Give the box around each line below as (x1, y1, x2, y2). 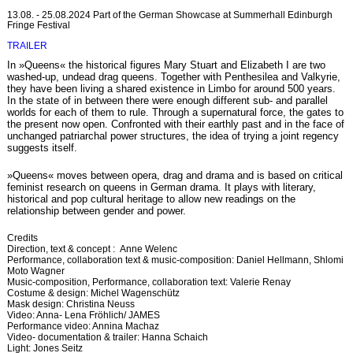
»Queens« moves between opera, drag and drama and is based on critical (6, 169, 343, 182)
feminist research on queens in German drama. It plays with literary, (6, 181, 316, 194)
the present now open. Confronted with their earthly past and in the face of (6, 118, 344, 131)
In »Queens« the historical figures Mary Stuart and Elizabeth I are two (6, 59, 325, 72)
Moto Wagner (6, 266, 65, 277)
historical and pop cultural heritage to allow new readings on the (6, 193, 295, 206)
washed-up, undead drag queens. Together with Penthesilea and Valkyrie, (6, 71, 340, 84)
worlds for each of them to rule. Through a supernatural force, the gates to (6, 106, 344, 119)
